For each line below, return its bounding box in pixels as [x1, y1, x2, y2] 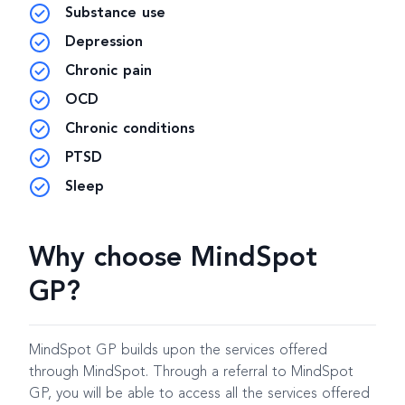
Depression [65, 34, 143, 50]
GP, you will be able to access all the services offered [29, 386, 370, 401]
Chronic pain [65, 63, 152, 79]
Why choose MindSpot [29, 244, 317, 272]
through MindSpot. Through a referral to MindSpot [29, 364, 353, 380]
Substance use [65, 5, 165, 21]
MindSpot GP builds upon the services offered [29, 343, 327, 358]
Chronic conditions [65, 121, 194, 137]
